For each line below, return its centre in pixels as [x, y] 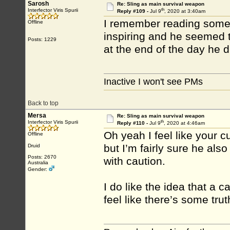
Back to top [43, 103]
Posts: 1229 [42, 39]
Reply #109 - [133, 11]
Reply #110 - [133, 123]
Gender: [38, 169]
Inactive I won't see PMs [153, 82]
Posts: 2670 [42, 157]
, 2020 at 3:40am [185, 11]
